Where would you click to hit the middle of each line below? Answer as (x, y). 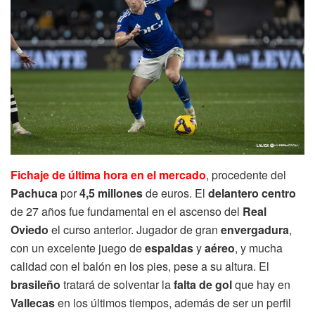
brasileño (36, 284)
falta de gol (203, 284)
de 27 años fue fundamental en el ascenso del (127, 211)
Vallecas (33, 302)
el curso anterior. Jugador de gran (135, 229)
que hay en (261, 284)
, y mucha (259, 247)
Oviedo (30, 229)
